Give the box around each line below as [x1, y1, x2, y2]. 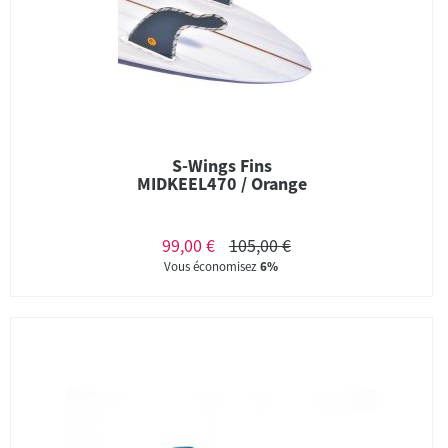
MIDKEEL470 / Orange [136, 172, 307, 195]
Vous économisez [164, 258, 261, 275]
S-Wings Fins [171, 154, 272, 177]
